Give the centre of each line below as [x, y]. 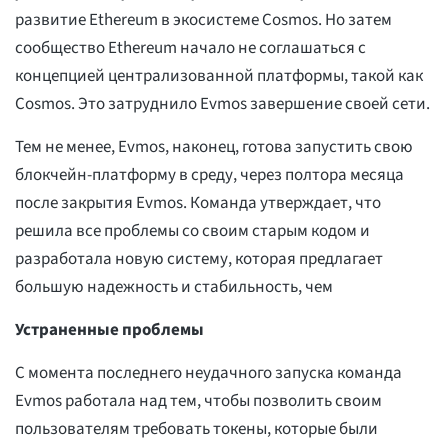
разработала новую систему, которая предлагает [199, 259]
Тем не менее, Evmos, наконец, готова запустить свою [214, 147]
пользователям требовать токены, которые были [196, 429]
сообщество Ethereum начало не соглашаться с [190, 48]
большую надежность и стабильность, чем [174, 287]
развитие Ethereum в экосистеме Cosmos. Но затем [203, 20]
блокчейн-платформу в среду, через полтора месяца [209, 175]
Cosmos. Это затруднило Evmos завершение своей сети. [222, 104]
